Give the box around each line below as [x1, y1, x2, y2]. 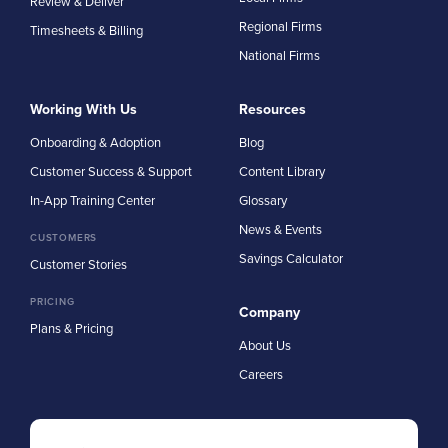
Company [239, 301, 300, 322]
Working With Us [30, 98, 137, 119]
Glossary [239, 190, 287, 209]
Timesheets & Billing [30, 20, 143, 39]
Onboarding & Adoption [30, 132, 161, 151]
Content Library [239, 161, 325, 180]
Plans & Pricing [30, 318, 113, 337]
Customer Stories [30, 254, 127, 273]
